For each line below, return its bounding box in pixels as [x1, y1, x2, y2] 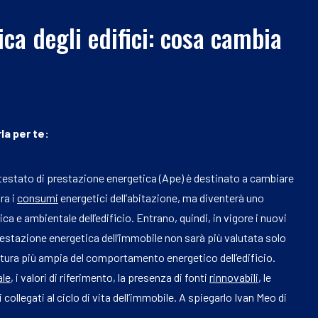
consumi [17, 190, 58, 204]
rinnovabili [209, 270, 258, 284]
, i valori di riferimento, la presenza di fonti [11, 270, 209, 284]
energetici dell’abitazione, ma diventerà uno [58, 190, 264, 204]
